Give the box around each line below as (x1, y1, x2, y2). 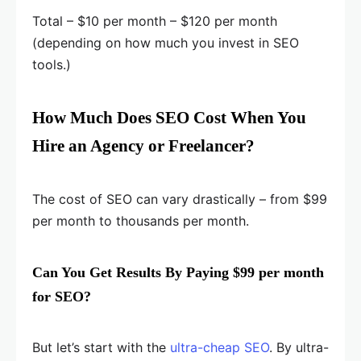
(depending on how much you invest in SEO (32, 35, 299, 52)
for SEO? (32, 288, 91, 305)
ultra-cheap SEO (170, 339, 269, 356)
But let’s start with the (32, 339, 170, 356)
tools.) (32, 56, 71, 73)
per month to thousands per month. (32, 213, 249, 230)
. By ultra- (269, 339, 329, 356)
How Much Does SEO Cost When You (32, 108, 306, 128)
